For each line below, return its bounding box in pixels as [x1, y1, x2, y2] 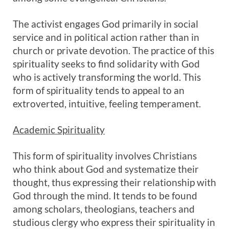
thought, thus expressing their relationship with [13, 176, 216, 188]
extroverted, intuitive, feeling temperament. [13, 98, 201, 109]
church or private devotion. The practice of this [13, 44, 214, 56]
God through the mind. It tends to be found [13, 190, 197, 201]
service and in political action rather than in [13, 31, 199, 43]
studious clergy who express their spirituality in [13, 216, 215, 228]
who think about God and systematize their [13, 163, 199, 175]
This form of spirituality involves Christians [13, 150, 197, 162]
